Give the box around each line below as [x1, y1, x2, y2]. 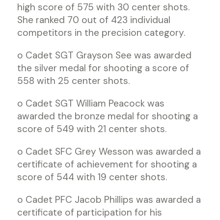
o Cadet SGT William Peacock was [17, 97, 165, 110]
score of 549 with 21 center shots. [17, 123, 166, 135]
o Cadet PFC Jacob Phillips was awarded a [17, 193, 201, 206]
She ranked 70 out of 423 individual [17, 14, 170, 26]
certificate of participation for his [17, 206, 162, 219]
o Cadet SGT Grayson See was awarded [17, 49, 192, 61]
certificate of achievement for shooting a [17, 158, 197, 170]
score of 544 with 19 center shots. [17, 171, 167, 183]
